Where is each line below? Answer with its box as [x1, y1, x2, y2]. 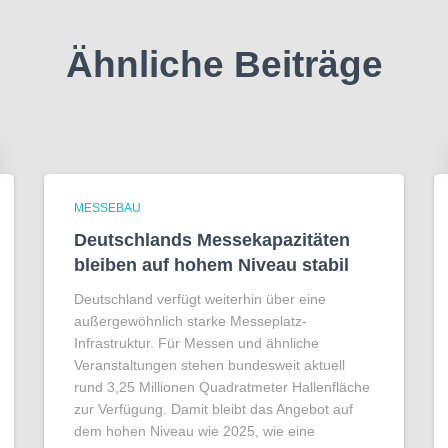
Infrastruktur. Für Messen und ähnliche [74, 335, 319, 351]
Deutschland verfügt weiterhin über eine [74, 291, 326, 307]
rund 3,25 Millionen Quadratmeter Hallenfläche [74, 379, 370, 395]
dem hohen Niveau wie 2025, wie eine [74, 423, 315, 439]
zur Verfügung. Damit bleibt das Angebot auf [74, 401, 353, 417]
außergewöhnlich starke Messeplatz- [74, 313, 307, 329]
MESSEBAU [74, 201, 141, 215]
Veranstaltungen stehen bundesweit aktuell [74, 357, 345, 373]
